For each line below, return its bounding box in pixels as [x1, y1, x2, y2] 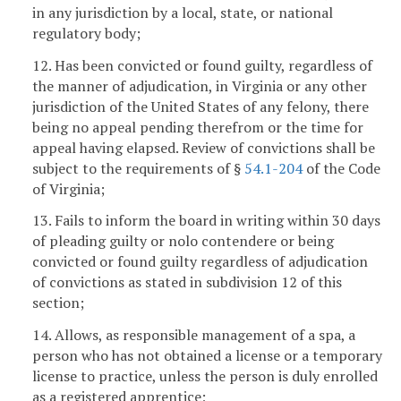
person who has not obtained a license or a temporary [32, 346, 382, 366]
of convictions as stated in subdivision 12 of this [32, 272, 342, 293]
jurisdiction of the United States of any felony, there [32, 96, 369, 116]
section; [32, 293, 84, 313]
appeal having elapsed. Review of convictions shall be [32, 137, 375, 158]
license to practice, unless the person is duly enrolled [32, 366, 378, 387]
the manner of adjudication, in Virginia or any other [32, 75, 367, 96]
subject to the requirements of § [32, 158, 244, 178]
